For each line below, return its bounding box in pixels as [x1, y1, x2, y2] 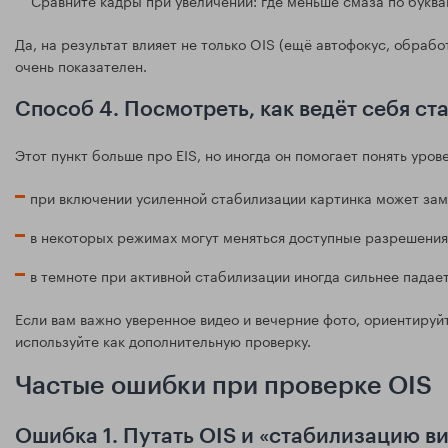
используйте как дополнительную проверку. [15, 328, 311, 351]
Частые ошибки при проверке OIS [15, 373, 432, 399]
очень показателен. [15, 53, 147, 76]
